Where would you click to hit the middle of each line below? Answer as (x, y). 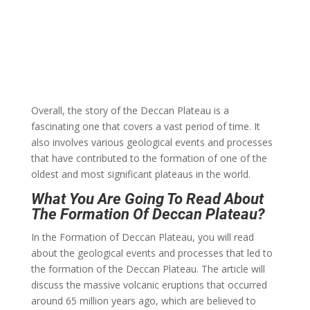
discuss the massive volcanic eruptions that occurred (149, 284)
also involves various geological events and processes (152, 142)
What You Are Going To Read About (147, 199)
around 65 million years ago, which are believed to (143, 300)
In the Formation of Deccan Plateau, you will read (142, 237)
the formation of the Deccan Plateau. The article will (148, 268)
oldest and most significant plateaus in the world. (140, 174)
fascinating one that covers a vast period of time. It (145, 126)
